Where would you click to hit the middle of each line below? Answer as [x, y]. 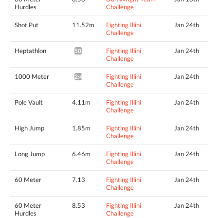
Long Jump [30, 154]
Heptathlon [30, 50]
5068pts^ [87, 51]
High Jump [29, 128]
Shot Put [27, 25]
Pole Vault [29, 102]
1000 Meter [32, 76]
